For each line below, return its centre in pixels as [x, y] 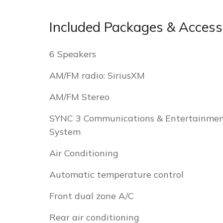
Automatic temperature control [116, 174]
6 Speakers [73, 54]
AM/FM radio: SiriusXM [97, 75]
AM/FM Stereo [79, 97]
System [65, 132]
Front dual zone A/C [92, 196]
